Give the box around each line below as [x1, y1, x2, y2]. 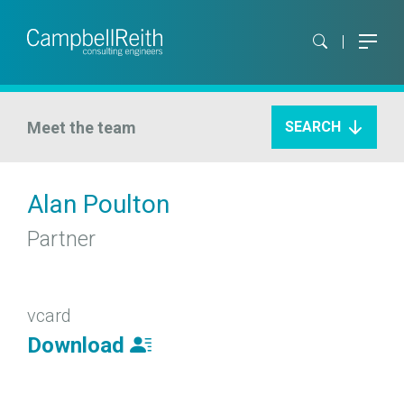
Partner [27, 226, 96, 252]
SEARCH [285, 118, 341, 135]
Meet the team [27, 117, 136, 137]
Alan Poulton [27, 189, 170, 219]
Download [27, 333, 124, 358]
